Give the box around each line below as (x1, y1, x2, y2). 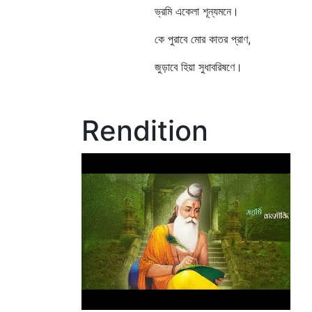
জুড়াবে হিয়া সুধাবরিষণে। (92, 60, 242, 74)
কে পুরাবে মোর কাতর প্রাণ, (92, 32, 251, 46)
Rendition (81, 114, 208, 148)
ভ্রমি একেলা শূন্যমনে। (92, 4, 239, 18)
